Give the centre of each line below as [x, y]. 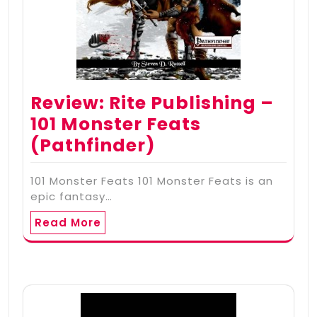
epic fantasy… [71, 196]
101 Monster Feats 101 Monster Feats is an [152, 180]
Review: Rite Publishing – [152, 103]
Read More [68, 222]
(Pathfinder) [93, 145]
